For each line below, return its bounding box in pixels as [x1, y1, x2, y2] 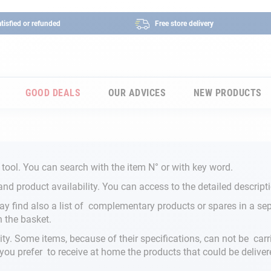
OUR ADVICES [108, 87, 166, 99]
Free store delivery [154, 19, 214, 28]
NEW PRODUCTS [193, 87, 262, 99]
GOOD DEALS [25, 87, 81, 99]
